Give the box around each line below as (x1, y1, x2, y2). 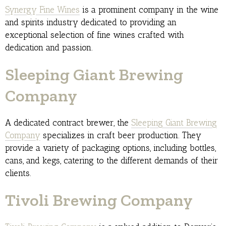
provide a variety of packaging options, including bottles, (5, 143, 216, 153)
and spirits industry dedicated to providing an (5, 17, 177, 28)
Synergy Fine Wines (5, 5, 80, 15)
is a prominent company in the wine (80, 5, 218, 15)
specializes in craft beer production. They (40, 130, 201, 141)
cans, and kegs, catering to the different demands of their (5, 155, 218, 166)
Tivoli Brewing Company (5, 190, 193, 210)
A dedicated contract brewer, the (5, 118, 131, 128)
